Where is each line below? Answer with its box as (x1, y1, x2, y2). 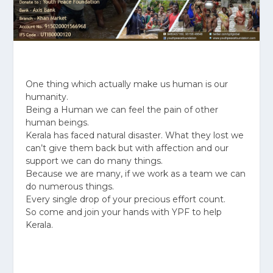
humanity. (26, 91, 69, 102)
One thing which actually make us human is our (26, 78, 229, 90)
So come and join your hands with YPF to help (26, 206, 222, 218)
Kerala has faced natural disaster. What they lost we (26, 129, 244, 141)
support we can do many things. (26, 155, 163, 166)
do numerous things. (26, 180, 115, 192)
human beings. (26, 116, 90, 128)
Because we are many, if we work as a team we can (26, 168, 246, 179)
